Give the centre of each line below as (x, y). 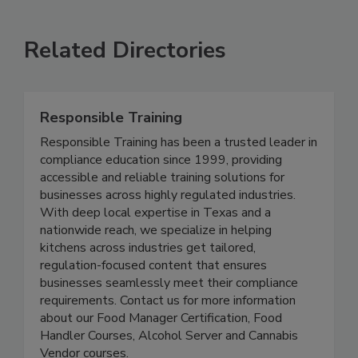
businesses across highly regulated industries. (168, 229)
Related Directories (125, 84)
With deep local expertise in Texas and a (155, 247)
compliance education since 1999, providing (161, 194)
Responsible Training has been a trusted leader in (179, 176)
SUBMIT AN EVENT (199, 17)
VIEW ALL (67, 17)
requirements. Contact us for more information (168, 334)
